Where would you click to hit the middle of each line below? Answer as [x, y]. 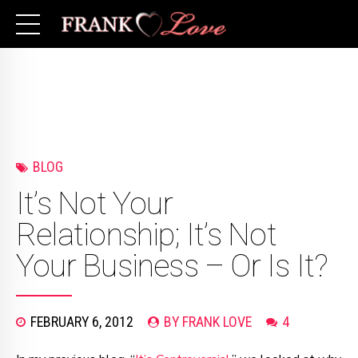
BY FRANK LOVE [208, 322]
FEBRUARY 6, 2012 [82, 322]
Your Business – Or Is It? [172, 267]
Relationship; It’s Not [146, 235]
